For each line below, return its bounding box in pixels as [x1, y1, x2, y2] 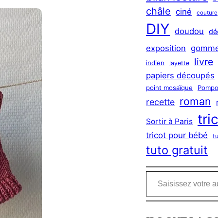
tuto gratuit [146, 143, 208, 157]
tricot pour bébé [146, 130, 208, 140]
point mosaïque [146, 83, 193, 91]
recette [146, 96, 175, 107]
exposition [146, 43, 186, 53]
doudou [175, 26, 204, 36]
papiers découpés [146, 70, 215, 80]
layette [169, 59, 189, 67]
